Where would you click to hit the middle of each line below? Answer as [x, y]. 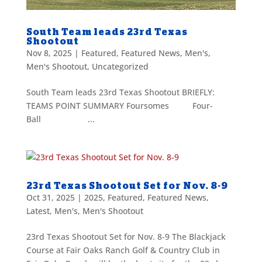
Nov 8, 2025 [49, 53]
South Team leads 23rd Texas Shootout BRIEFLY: [121, 92]
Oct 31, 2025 [50, 197]
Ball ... [60, 119]
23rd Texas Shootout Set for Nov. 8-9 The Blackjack [126, 236]
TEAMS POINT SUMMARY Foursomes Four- [119, 105]
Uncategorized [120, 66]
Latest [38, 211]
